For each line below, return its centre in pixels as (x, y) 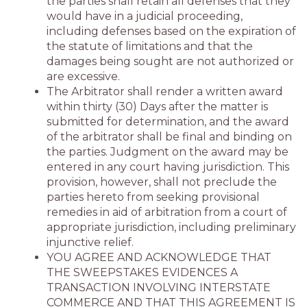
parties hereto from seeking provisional (153, 197)
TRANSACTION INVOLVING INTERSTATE (159, 287)
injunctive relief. (90, 242)
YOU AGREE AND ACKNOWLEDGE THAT (159, 257)
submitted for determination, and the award (168, 122)
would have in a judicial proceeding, (145, 16)
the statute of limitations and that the (150, 46)
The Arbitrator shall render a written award (165, 91)
